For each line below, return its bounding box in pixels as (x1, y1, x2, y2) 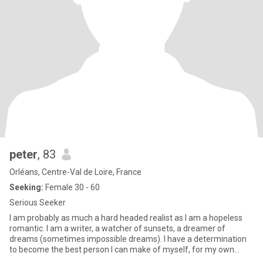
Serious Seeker (9, 198, 66, 207)
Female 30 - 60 (43, 183, 100, 192)
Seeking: (9, 183, 43, 192)
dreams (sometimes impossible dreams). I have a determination (9, 234, 164, 244)
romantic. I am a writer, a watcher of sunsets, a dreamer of (9, 224, 46, 233)
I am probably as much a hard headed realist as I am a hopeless (9, 213, 242, 222)
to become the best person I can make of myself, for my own (9, 245, 234, 254)
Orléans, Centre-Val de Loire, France (9, 167, 141, 177)
